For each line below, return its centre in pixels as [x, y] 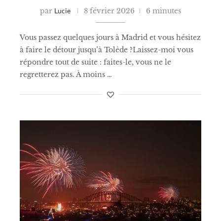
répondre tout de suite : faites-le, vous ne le [95, 62]
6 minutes [164, 11]
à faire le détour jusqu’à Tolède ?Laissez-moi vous [107, 50]
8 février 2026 [109, 11]
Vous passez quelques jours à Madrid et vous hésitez [110, 37]
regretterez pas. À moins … [66, 74]
